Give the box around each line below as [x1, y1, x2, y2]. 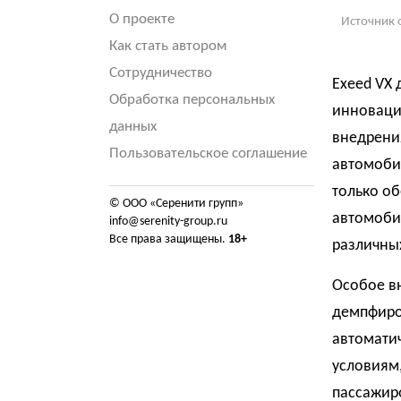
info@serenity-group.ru [109, 215, 227, 228]
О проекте [109, 12, 175, 27]
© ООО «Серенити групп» [109, 197, 243, 210]
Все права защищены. [109, 233, 228, 246]
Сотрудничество [109, 65, 212, 81]
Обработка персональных [109, 92, 275, 107]
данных [109, 119, 157, 134]
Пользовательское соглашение [109, 146, 307, 161]
